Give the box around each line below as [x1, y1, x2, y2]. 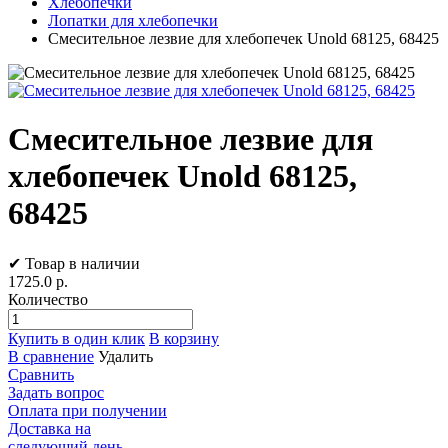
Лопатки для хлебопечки [48, 12, 218, 29]
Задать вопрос [8, 383, 104, 401]
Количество [8, 290, 88, 308]
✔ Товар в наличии [8, 254, 140, 272]
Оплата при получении [8, 401, 167, 419]
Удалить [98, 347, 153, 365]
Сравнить [8, 365, 74, 383]
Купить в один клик [8, 329, 145, 347]
